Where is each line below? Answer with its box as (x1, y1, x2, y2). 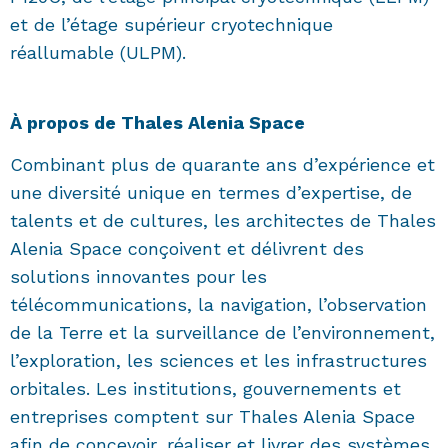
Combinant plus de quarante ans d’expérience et (10, 154, 435, 176)
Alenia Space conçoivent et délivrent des (10, 238, 364, 260)
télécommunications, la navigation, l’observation (10, 294, 427, 316)
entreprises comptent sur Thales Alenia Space (10, 406, 415, 428)
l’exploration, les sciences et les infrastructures (10, 350, 427, 372)
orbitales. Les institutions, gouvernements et (10, 378, 401, 400)
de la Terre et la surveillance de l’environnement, (10, 322, 435, 344)
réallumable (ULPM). (10, 42, 186, 64)
